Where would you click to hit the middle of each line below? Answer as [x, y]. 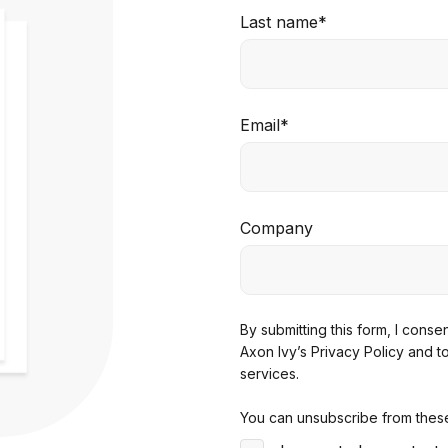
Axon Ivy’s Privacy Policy [324, 351]
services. [269, 373]
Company [276, 228]
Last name [279, 22]
